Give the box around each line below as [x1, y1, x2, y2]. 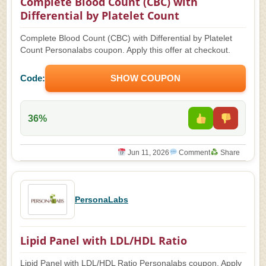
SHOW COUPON [110, 73, 180, 83]
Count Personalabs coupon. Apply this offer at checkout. [20, 46, 230, 55]
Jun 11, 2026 [125, 148, 169, 157]
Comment [177, 148, 211, 157]
